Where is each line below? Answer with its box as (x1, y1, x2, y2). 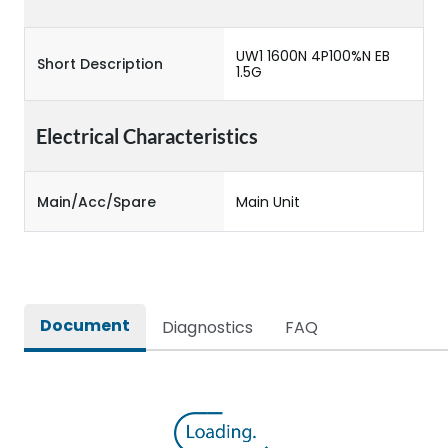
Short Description (37, 54, 163, 74)
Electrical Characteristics (36, 124, 258, 148)
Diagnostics (162, 316, 253, 339)
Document (40, 314, 130, 337)
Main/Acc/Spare (37, 191, 156, 212)
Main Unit (236, 191, 300, 212)
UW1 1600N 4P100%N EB (236, 46, 390, 66)
